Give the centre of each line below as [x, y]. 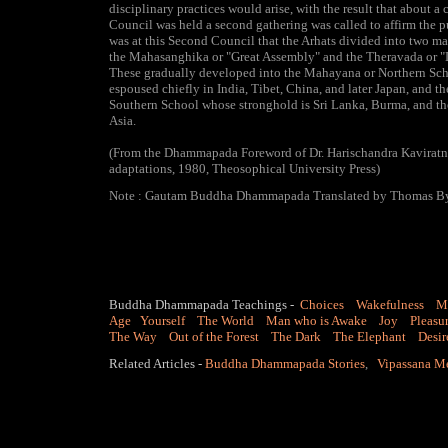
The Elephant [369, 336]
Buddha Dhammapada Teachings [198, 304]
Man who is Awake [316, 320]
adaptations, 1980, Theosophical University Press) [244, 168]
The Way [133, 336]
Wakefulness [390, 304]
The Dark [296, 336]
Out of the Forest [214, 336]
